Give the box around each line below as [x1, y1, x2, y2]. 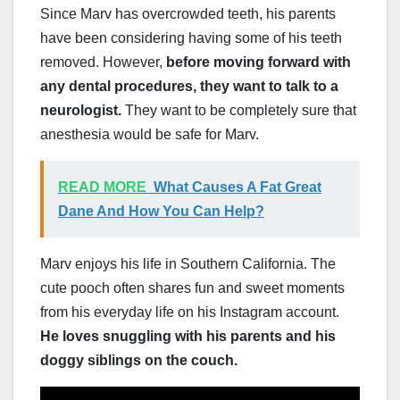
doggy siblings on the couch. [40, 353, 237, 369]
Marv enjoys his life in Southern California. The [40, 256, 336, 272]
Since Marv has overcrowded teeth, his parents [40, 6, 336, 22]
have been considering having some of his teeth [40, 30, 342, 46]
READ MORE [58, 179, 146, 196]
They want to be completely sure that [125, 103, 356, 119]
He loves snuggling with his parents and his [40, 329, 336, 345]
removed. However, [40, 54, 166, 71]
